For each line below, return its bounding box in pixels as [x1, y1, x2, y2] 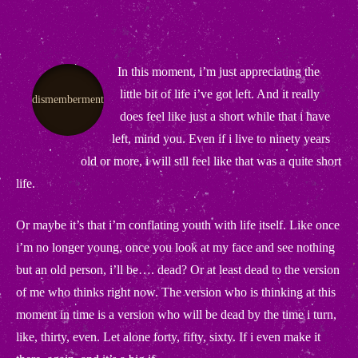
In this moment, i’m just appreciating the [117, 65, 320, 78]
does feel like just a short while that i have [119, 109, 330, 123]
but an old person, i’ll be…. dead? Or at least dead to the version [16, 263, 340, 276]
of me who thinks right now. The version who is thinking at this [16, 285, 336, 299]
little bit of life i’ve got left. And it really [120, 87, 320, 101]
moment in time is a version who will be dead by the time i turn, [16, 308, 336, 321]
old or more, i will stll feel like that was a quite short [81, 154, 341, 168]
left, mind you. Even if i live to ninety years [111, 132, 330, 145]
